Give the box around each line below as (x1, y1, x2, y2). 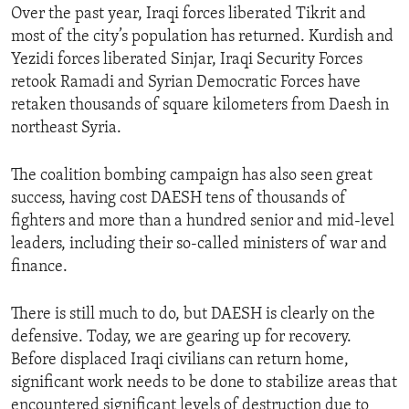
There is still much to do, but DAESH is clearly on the (11, 306, 375, 324)
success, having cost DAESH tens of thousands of (11, 190, 346, 208)
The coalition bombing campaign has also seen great (11, 167, 372, 185)
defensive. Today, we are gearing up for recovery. (11, 329, 351, 347)
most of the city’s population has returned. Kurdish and (11, 28, 393, 47)
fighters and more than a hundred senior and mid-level (11, 213, 394, 231)
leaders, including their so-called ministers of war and (11, 236, 387, 254)
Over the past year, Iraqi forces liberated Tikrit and (11, 5, 366, 24)
